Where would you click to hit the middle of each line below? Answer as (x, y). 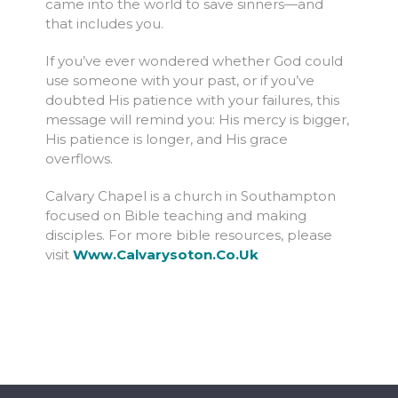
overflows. (79, 159)
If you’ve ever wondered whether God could (194, 61)
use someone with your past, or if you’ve (179, 81)
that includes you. (104, 24)
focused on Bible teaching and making (175, 216)
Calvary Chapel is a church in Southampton (190, 196)
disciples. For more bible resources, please (188, 235)
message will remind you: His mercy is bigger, (197, 120)
